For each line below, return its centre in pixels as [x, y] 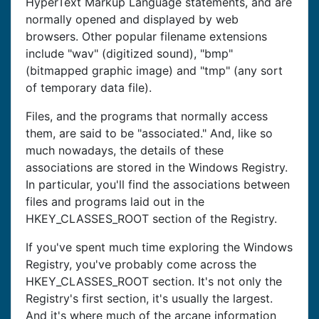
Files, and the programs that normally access [147, 116]
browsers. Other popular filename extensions [146, 36]
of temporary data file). [89, 88]
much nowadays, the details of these [125, 150]
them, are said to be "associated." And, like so [149, 133]
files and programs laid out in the [115, 202]
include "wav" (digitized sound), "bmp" [129, 53]
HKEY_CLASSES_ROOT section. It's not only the [154, 281]
